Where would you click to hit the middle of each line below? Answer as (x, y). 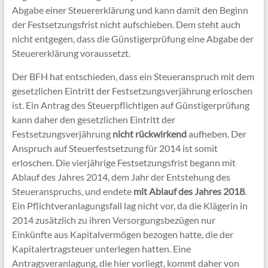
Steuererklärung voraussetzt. (72, 53)
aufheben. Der (216, 133)
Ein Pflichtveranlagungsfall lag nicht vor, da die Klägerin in (130, 205)
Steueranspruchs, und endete (72, 191)
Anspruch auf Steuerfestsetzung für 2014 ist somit (115, 148)
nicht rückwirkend (149, 133)
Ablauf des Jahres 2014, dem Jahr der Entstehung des (121, 176)
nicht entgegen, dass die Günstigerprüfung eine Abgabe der (133, 38)
